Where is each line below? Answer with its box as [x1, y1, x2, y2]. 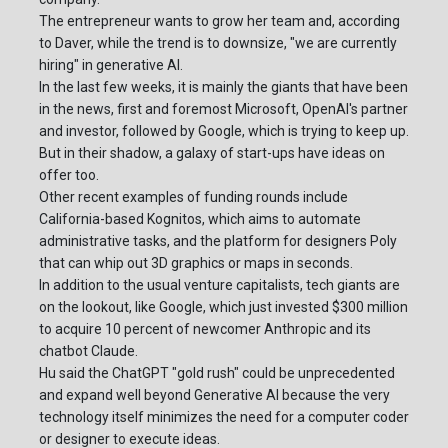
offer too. [39, 167, 99, 184]
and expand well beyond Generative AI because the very [39, 387, 390, 404]
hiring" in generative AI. [39, 57, 183, 74]
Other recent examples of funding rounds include [39, 189, 348, 206]
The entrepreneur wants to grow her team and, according [39, 13, 400, 30]
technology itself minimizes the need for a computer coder [39, 409, 409, 426]
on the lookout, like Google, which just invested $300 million [39, 299, 408, 316]
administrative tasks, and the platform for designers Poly [39, 233, 397, 250]
